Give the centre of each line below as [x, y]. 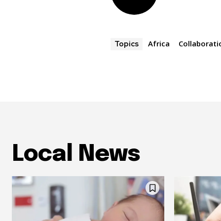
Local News [76, 155]
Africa [159, 44]
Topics [127, 44]
